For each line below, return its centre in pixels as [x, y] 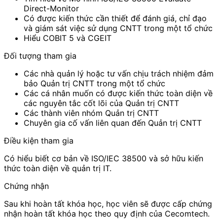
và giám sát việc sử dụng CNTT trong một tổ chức [118, 28]
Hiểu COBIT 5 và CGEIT [68, 38]
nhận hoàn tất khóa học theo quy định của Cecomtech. [107, 214]
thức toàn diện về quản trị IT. [58, 168]
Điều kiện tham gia [39, 141]
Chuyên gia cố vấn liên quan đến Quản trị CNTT [113, 123]
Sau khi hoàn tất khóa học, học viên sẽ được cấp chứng [108, 204]
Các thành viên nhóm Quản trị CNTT [91, 113]
